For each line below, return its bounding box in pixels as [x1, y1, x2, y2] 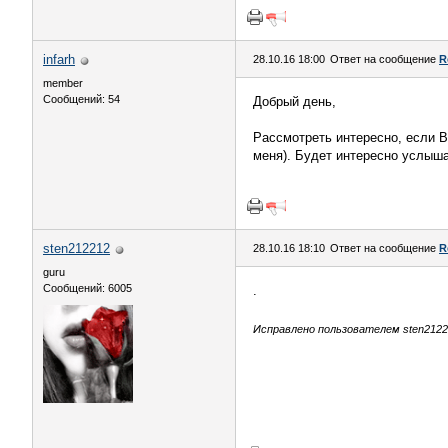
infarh [43, 52, 75, 67]
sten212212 [43, 241, 110, 256]
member [43, 77, 83, 89]
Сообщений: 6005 [43, 282, 132, 294]
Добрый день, [253, 94, 336, 109]
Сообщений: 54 [43, 93, 120, 105]
